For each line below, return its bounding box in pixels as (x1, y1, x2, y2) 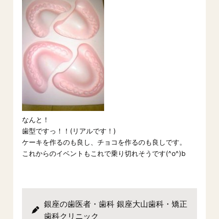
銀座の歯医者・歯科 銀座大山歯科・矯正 (44, 198, 187, 209)
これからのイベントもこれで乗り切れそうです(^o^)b (22, 149, 186, 157)
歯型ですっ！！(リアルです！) (22, 126, 116, 135)
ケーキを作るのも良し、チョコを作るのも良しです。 (22, 137, 186, 146)
